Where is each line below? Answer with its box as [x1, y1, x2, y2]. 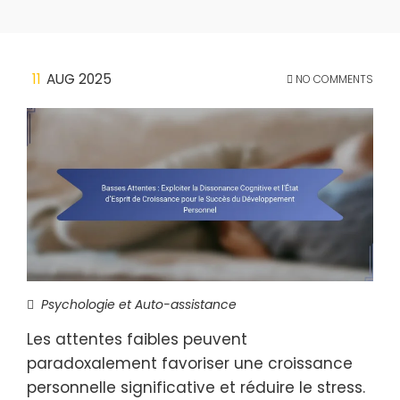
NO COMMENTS [293, 71, 373, 87]
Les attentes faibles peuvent [27, 329, 247, 350]
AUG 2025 [46, 70, 112, 88]
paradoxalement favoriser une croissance [27, 353, 353, 374]
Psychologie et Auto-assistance [41, 296, 237, 313]
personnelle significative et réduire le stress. [27, 377, 365, 398]
